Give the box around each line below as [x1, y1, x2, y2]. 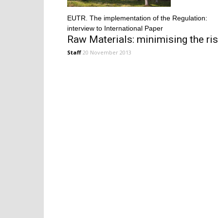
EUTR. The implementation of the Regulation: [67, 14, 207, 22]
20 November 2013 [83, 48, 131, 56]
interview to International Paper [67, 24, 163, 32]
